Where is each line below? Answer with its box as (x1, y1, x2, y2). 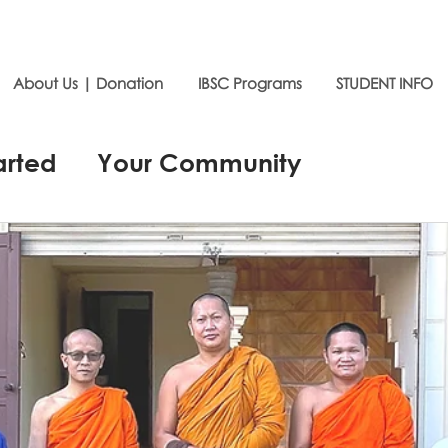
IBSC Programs (198, 74, 302, 92)
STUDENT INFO (336, 74, 433, 92)
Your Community (97, 147, 302, 177)
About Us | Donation (13, 74, 163, 92)
